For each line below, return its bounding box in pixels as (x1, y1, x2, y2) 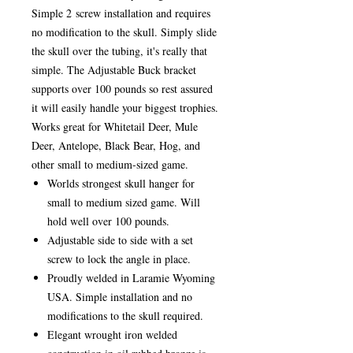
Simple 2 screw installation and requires (32, 6, 210, 20)
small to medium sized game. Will (47, 195, 200, 210)
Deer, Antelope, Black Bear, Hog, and (32, 138, 200, 153)
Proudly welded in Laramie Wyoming (47, 270, 215, 285)
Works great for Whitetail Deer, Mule (32, 119, 198, 134)
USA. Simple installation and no (47, 289, 192, 304)
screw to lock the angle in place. (47, 251, 191, 266)
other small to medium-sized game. (32, 157, 188, 172)
